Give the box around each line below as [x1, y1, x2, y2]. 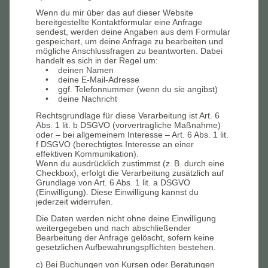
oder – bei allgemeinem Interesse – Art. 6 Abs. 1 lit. [36, 130, 229, 139]
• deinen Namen [36, 65, 114, 75]
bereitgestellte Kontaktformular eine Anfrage [36, 17, 202, 27]
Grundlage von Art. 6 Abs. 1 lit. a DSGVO [36, 178, 190, 187]
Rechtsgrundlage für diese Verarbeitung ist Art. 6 [36, 111, 220, 120]
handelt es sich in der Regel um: [36, 55, 158, 65]
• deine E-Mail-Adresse [36, 74, 139, 84]
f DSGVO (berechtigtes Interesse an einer [36, 139, 194, 149]
